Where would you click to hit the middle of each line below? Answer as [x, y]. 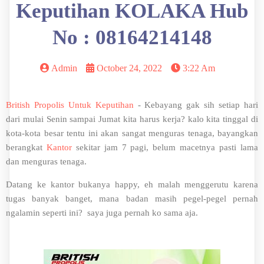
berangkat [26, 147]
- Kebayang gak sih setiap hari [196, 105]
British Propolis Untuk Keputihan [70, 105]
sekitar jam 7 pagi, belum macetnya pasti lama [165, 147]
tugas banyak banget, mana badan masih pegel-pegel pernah [132, 199]
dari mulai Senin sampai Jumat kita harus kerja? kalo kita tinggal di [132, 119]
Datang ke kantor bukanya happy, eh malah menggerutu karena [132, 184]
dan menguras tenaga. [46, 161]
